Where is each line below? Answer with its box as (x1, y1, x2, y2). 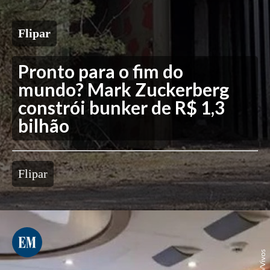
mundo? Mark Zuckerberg (18, 78, 229, 101)
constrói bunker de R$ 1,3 (18, 96, 225, 119)
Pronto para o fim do (18, 60, 183, 83)
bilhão (18, 115, 69, 137)
